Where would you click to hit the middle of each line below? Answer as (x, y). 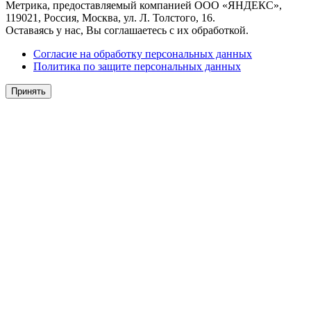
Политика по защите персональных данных (137, 67)
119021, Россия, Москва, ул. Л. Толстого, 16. (110, 18)
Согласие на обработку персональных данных (143, 54)
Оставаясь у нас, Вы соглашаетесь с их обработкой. (127, 31)
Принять (28, 92)
